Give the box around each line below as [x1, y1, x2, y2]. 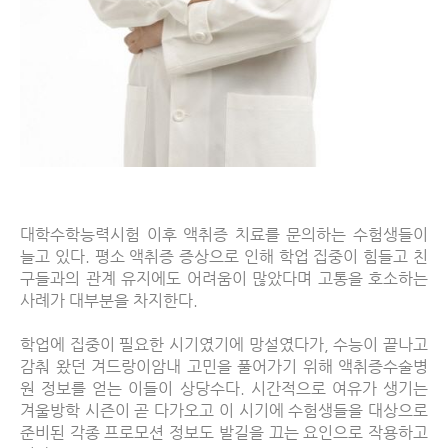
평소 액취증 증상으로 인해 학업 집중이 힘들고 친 [94, 246, 429, 266]
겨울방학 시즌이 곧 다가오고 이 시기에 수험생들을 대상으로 [20, 400, 428, 420]
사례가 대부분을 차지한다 [20, 290, 193, 310]
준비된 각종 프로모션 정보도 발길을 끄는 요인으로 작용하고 [20, 422, 428, 442]
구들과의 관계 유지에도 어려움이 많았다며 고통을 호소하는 [20, 268, 428, 288]
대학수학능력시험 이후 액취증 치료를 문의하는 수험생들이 [20, 224, 428, 244]
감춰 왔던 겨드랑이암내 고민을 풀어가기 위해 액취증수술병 [20, 356, 428, 376]
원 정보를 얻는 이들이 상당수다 [20, 378, 240, 398]
